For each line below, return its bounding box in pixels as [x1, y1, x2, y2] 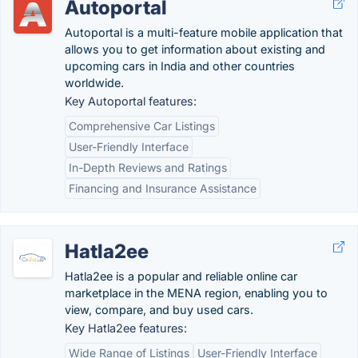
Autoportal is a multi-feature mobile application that [65, 26, 343, 39]
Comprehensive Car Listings [69, 119, 215, 133]
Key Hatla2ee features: [65, 321, 187, 335]
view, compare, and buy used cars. [65, 303, 253, 316]
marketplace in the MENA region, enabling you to [65, 286, 328, 300]
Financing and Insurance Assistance [69, 181, 257, 195]
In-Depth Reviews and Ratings [69, 161, 227, 174]
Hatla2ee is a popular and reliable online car [65, 269, 297, 283]
